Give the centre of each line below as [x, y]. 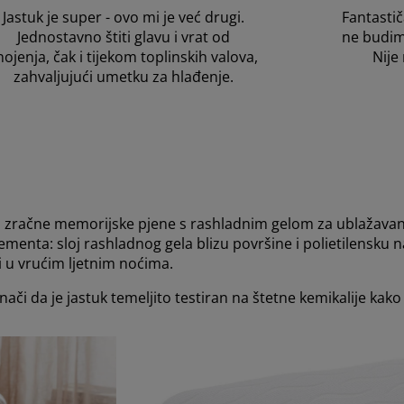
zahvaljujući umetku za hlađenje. [123, 76]
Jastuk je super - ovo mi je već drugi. [123, 17]
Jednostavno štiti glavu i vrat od [123, 37]
